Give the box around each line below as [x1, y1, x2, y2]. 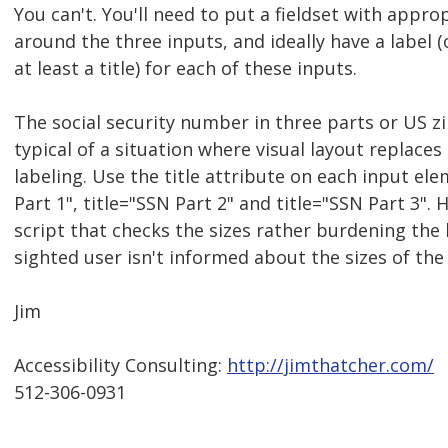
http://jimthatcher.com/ [227, 353, 434, 378]
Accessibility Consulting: [14, 353, 227, 378]
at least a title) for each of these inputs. [14, 56, 357, 81]
